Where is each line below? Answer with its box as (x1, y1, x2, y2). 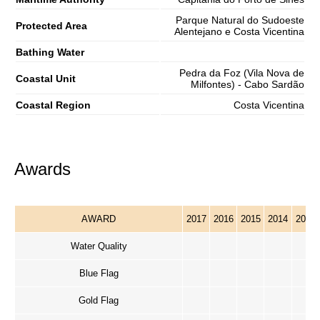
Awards (14, 159, 71, 179)
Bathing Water (16, 46, 84, 58)
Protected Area (16, 20, 87, 31)
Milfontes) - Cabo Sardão (191, 79, 304, 90)
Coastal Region (16, 99, 91, 111)
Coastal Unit (16, 73, 76, 84)
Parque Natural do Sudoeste (176, 14, 304, 26)
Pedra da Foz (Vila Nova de (179, 67, 304, 79)
